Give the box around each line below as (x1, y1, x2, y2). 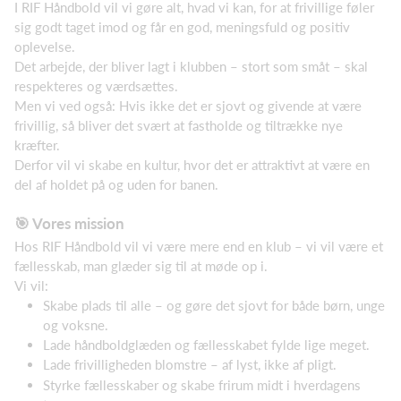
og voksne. (43, 316, 108, 333)
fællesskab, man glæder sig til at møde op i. (14, 257, 268, 274)
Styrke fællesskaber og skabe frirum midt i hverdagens (43, 376, 361, 393)
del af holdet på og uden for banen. (14, 176, 222, 192)
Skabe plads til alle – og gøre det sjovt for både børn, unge (43, 296, 385, 313)
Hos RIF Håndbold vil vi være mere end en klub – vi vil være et (14, 237, 383, 254)
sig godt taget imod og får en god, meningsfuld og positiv (14, 19, 350, 35)
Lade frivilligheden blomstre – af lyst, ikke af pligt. (43, 356, 337, 372)
